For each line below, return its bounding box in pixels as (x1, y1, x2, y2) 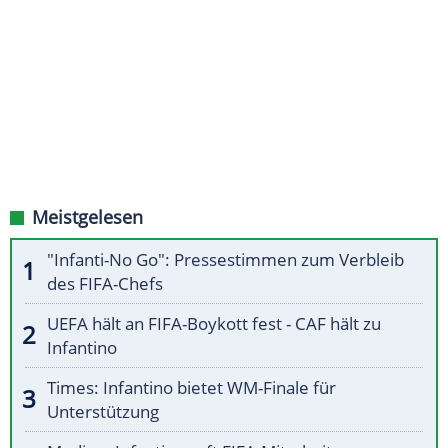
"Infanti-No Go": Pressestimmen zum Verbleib (47, 248, 404, 272)
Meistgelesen (32, 205, 143, 230)
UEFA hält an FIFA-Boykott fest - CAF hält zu (47, 312, 381, 336)
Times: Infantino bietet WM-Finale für (47, 376, 336, 400)
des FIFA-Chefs (47, 272, 163, 296)
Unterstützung (47, 400, 159, 424)
